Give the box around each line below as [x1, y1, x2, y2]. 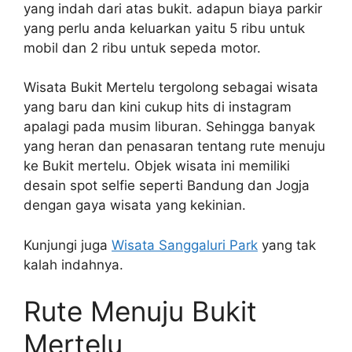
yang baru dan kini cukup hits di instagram [24, 99, 291, 115]
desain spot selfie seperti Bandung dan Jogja [24, 178, 310, 194]
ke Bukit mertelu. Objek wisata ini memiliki [24, 158, 290, 174]
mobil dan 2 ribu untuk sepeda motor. [24, 39, 261, 56]
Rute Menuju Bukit [24, 295, 257, 328]
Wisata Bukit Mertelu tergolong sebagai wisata [24, 79, 318, 96]
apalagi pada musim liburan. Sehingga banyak [24, 119, 315, 135]
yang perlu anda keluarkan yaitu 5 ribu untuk [24, 20, 305, 36]
